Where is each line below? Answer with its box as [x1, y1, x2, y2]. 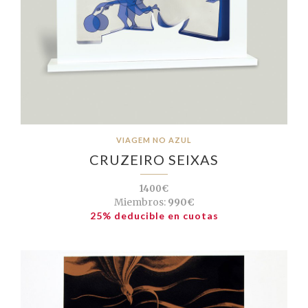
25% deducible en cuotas [89, 210, 219, 222]
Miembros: [113, 196, 166, 209]
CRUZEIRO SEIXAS [89, 151, 219, 168]
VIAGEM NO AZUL [116, 135, 192, 145]
